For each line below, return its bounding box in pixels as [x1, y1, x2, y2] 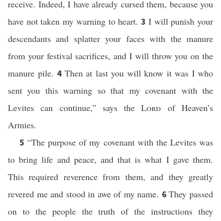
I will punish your [148, 15, 214, 27]
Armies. [8, 119, 37, 131]
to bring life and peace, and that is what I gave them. [8, 153, 213, 165]
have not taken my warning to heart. [8, 15, 142, 27]
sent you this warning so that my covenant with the [8, 84, 213, 96]
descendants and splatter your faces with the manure [8, 33, 213, 44]
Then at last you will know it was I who [64, 67, 213, 79]
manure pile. [8, 67, 57, 79]
